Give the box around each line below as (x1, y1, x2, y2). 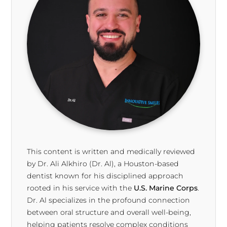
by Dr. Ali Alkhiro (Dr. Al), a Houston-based (27, 159, 179, 169)
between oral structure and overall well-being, (27, 208, 192, 217)
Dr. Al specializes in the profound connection (27, 196, 191, 205)
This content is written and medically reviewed (27, 147, 196, 157)
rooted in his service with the (27, 183, 134, 193)
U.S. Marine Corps (134, 183, 198, 193)
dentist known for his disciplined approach (27, 171, 184, 181)
